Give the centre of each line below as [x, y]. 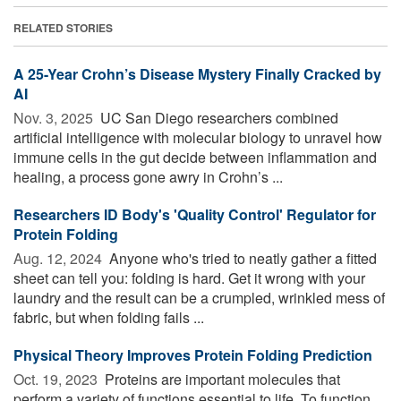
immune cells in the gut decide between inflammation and [195, 157]
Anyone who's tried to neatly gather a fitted [241, 258]
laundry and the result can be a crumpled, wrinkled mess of [199, 297]
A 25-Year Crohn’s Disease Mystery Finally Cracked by [197, 73]
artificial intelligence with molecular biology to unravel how [198, 137]
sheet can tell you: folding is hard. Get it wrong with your [189, 277]
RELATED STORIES [63, 27]
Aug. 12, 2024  [60, 258]
